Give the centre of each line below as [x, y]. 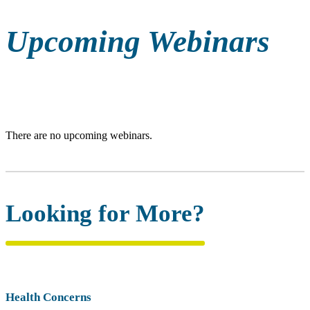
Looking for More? [105, 214]
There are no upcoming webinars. [79, 136]
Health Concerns [48, 298]
